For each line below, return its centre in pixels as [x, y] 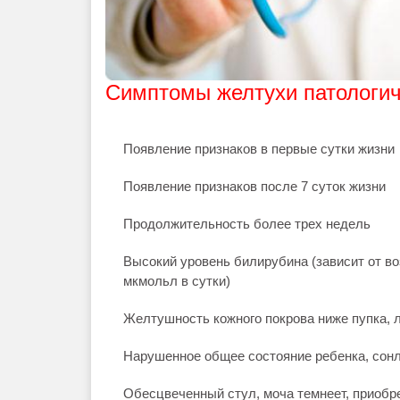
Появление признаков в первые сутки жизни [259, 149]
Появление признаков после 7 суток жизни [254, 186]
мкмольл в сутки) [177, 281]
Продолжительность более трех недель [247, 224]
